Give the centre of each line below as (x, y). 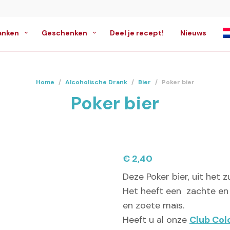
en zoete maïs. (154, 206)
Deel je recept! (137, 33)
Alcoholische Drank (96, 82)
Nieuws (193, 33)
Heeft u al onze (156, 220)
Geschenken (64, 33)
